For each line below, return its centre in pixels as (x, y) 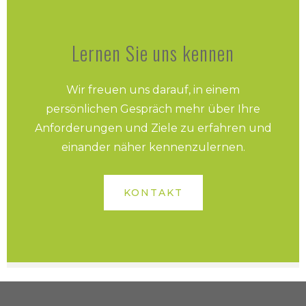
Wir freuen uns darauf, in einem (153, 90)
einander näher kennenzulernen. (153, 148)
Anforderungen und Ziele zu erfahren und (153, 128)
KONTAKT (153, 193)
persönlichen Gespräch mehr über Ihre (153, 109)
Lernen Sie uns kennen (153, 53)
